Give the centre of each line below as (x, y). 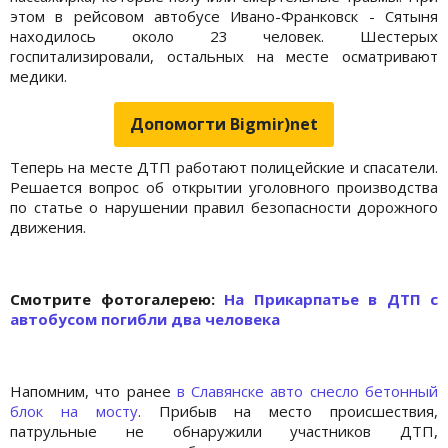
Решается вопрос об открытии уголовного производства (224, 186)
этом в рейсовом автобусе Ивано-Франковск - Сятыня (224, 15)
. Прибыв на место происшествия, (288, 410)
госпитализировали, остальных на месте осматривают (224, 55)
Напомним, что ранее (93, 390)
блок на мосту (74, 410)
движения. (48, 226)
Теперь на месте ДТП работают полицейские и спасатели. (224, 166)
